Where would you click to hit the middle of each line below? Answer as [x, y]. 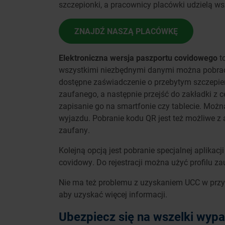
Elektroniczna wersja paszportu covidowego [138, 58]
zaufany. [74, 130]
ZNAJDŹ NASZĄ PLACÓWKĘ [126, 31]
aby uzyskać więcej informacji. [114, 194]
